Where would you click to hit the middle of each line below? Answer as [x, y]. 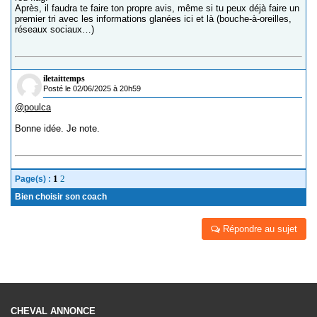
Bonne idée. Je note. [57, 129]
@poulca [33, 108]
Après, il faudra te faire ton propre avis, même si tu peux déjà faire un [157, 8]
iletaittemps [64, 79]
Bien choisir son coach [61, 197]
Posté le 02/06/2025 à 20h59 [92, 89]
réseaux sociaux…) [54, 30]
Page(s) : [34, 179]
